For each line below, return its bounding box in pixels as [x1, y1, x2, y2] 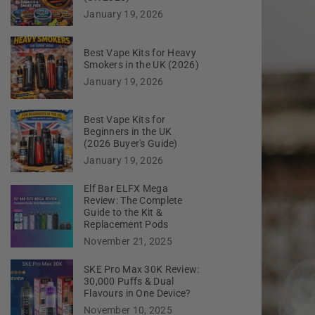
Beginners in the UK [84, 126, 172, 138]
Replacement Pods [84, 219, 169, 231]
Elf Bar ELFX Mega [84, 183, 168, 195]
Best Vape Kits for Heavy [84, 46, 196, 58]
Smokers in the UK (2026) [84, 58, 199, 70]
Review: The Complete [84, 195, 183, 207]
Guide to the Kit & [84, 207, 163, 219]
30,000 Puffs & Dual [84, 276, 174, 288]
